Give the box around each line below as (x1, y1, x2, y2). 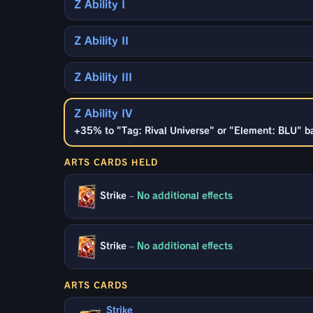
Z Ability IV (74, 108, 133, 119)
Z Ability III (74, 71, 132, 82)
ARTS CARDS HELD (64, 157, 158, 166)
